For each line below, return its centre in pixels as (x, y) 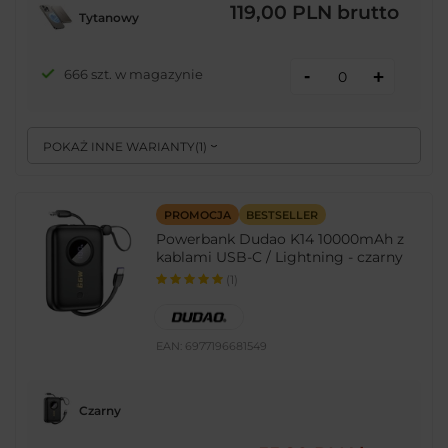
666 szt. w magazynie (133, 73)
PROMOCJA (197, 214)
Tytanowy (108, 17)
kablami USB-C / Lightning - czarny (280, 257)
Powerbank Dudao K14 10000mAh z (280, 239)
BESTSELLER (282, 214)
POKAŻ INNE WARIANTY (119, 147)
